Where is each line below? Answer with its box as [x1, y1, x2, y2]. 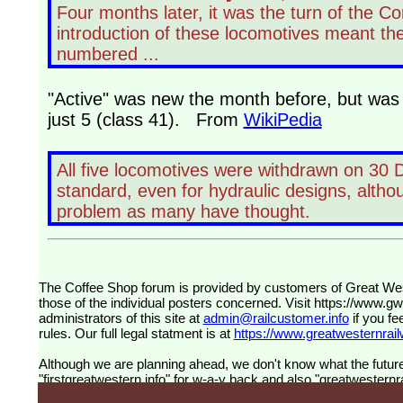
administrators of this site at [38, 310, 203, 327]
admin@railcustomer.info [202, 310, 349, 327]
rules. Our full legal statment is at [38, 326, 234, 342]
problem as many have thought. [56, 201, 310, 222]
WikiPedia [243, 110, 322, 130]
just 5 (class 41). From [47, 110, 244, 130]
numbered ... [56, 44, 159, 65]
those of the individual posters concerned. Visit [38, 295, 314, 311]
